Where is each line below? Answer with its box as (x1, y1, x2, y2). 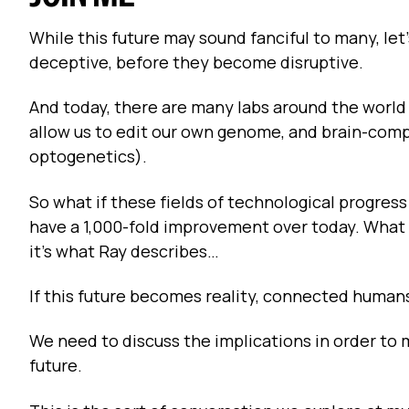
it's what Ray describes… (29, 239, 219, 262)
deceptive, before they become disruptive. (29, 50, 363, 73)
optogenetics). (29, 145, 147, 168)
